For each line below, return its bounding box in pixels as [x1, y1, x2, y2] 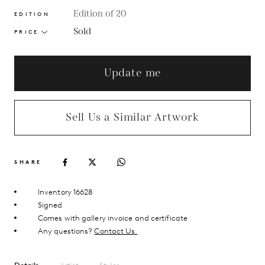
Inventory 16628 [38, 188, 93, 197]
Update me [104, 66, 161, 81]
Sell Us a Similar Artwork [65, 110, 200, 125]
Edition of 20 [73, 8, 127, 21]
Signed [38, 201, 63, 210]
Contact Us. [94, 227, 138, 236]
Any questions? [38, 227, 95, 236]
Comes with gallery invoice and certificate [38, 214, 188, 223]
